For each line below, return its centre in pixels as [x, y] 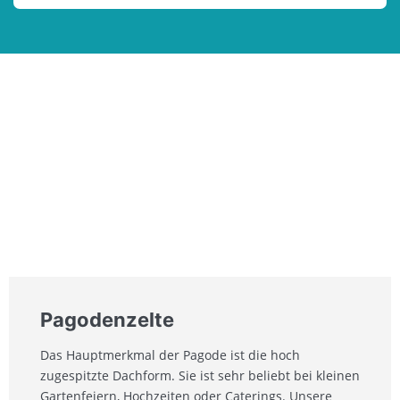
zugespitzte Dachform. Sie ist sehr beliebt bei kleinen [200, 376]
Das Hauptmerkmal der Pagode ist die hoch [170, 355]
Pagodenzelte [107, 320]
